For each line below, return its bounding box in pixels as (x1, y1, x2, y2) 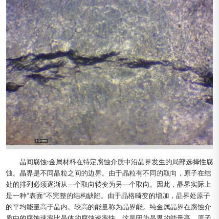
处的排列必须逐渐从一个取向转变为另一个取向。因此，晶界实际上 (6, 181, 211, 189)
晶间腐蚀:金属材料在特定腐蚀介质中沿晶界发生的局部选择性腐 (20, 159, 213, 167)
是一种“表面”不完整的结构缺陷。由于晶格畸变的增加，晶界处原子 (6, 193, 210, 200)
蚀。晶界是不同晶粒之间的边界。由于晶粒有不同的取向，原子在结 (6, 170, 211, 178)
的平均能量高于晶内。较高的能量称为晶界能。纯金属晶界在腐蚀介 (6, 204, 211, 212)
